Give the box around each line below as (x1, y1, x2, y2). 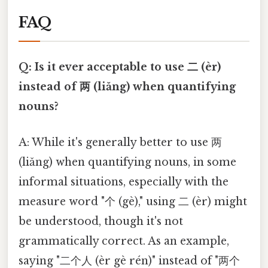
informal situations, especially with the (19, 175, 229, 188)
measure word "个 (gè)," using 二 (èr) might (19, 194, 247, 208)
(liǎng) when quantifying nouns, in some (19, 155, 236, 169)
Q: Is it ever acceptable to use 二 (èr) (19, 60, 221, 74)
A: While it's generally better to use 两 (19, 135, 222, 149)
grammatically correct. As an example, (19, 234, 229, 248)
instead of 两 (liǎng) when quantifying (19, 80, 236, 94)
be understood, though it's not (19, 214, 183, 228)
